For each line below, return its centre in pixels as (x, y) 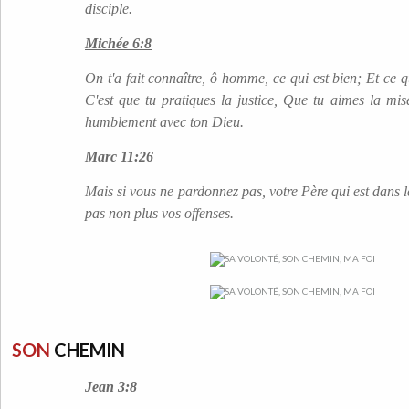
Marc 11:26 (119, 157)
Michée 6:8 (118, 43)
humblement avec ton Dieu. (164, 122)
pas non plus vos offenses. (159, 213)
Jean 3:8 (111, 387)
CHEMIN (88, 350)
